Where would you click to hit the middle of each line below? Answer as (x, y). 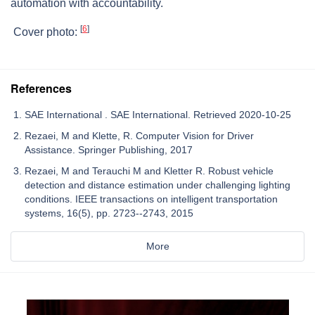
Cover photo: (45, 32)
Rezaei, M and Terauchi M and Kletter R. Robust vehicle (149, 171)
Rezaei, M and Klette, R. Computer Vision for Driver (139, 136)
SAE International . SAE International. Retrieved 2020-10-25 (158, 115)
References (41, 89)
